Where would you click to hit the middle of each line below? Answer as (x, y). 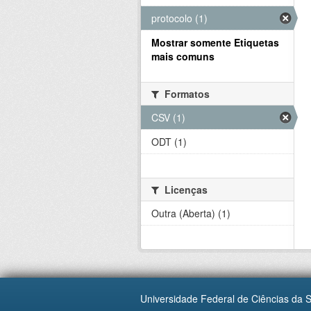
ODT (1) (169, 142)
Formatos (186, 94)
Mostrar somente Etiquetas (215, 42)
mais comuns (183, 56)
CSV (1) (168, 117)
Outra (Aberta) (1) (191, 213)
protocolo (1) (179, 18)
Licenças (185, 190)
